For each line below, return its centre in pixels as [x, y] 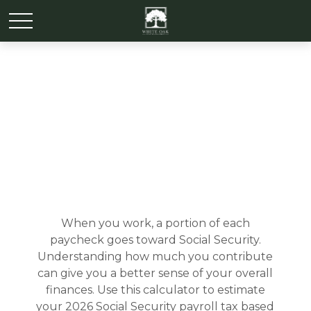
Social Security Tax [155, 138]
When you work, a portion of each [155, 223]
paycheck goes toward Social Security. [155, 240]
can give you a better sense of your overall [155, 273]
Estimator [155, 166]
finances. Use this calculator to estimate [155, 290]
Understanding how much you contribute [155, 257]
